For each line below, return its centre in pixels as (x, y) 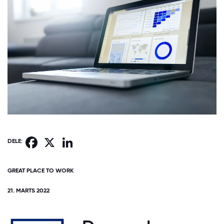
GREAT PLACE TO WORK (40, 170)
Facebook (53, 139)
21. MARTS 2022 (28, 190)
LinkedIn (87, 139)
